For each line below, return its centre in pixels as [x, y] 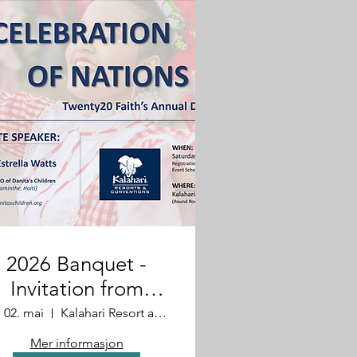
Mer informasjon [76, 343]
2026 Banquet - [76, 264]
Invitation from [76, 289]
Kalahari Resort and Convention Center [160, 313]
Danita [76, 314]
